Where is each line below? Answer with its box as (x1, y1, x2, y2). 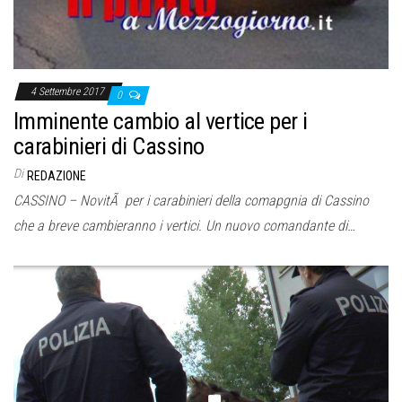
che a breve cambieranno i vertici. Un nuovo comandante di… (13, 217, 355, 235)
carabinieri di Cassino (13, 133, 205, 161)
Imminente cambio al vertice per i (13, 108, 308, 135)
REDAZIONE (27, 169, 86, 184)
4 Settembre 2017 (31, 85, 107, 99)
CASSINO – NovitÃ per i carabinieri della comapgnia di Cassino (13, 192, 369, 210)
